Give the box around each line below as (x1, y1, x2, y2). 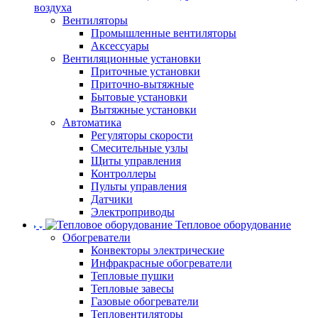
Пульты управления (91, 180, 187, 192)
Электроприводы (91, 206, 175, 218)
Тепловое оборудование (175, 219, 291, 231)
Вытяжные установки (91, 104, 197, 116)
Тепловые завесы (91, 283, 174, 295)
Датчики (91, 193, 133, 205)
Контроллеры (91, 168, 156, 180)
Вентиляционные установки (62, 53, 201, 65)
